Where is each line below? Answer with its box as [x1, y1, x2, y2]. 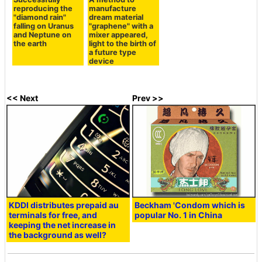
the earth [13, 39, 47, 48]
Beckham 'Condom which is [135, 199, 246, 210]
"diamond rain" [13, 12, 67, 22]
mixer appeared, [88, 30, 148, 39]
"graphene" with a [88, 21, 153, 30]
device [88, 56, 114, 65]
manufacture [88, 4, 136, 13]
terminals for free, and [9, 209, 98, 220]
